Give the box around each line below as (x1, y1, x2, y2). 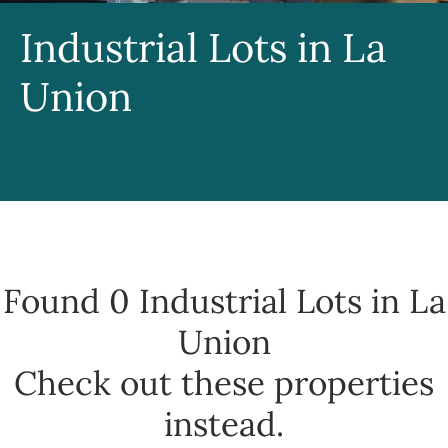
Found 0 (2, 280, 139, 323)
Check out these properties (14, 362, 434, 405)
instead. (164, 403, 284, 446)
